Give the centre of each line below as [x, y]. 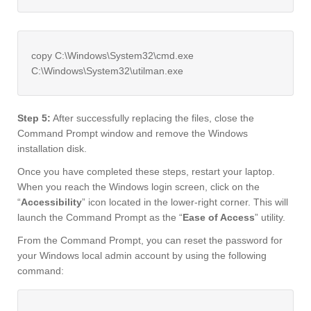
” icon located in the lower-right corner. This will [185, 202]
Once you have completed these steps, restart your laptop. [146, 172]
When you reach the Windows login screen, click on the [138, 187]
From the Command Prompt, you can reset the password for [150, 241]
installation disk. [52, 149]
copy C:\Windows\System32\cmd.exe [112, 56]
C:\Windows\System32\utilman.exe [107, 71]
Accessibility [51, 202]
